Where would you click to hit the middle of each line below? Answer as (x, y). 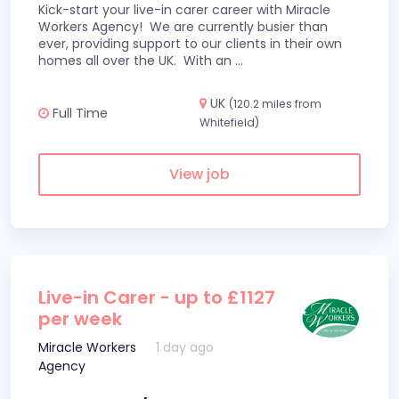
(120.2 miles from (275, 104)
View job (199, 174)
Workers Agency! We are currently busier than (183, 27)
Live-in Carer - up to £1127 (157, 297)
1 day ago (185, 347)
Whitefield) (229, 122)
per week (80, 319)
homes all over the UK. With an (137, 61)
